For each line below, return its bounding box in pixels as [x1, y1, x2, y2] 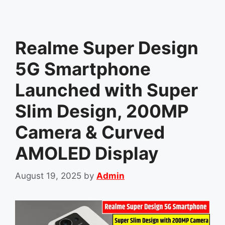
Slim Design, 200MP [15, 100, 189, 122]
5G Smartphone [15, 58, 151, 80]
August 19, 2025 [15, 170, 81, 181]
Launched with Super [15, 79, 198, 101]
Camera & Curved [15, 122, 165, 143]
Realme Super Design [15, 37, 198, 59]
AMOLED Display [15, 143, 159, 164]
